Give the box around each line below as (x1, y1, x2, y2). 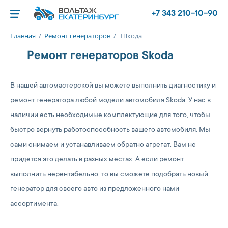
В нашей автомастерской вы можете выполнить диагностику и (10, 82, 216, 90)
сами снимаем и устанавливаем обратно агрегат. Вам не (10, 141, 196, 149)
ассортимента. (10, 200, 59, 208)
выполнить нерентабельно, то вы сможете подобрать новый (10, 170, 208, 179)
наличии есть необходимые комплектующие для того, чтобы (10, 111, 210, 120)
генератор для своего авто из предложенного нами (10, 185, 179, 193)
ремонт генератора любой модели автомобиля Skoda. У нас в (10, 97, 211, 105)
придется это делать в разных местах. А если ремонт (10, 156, 184, 164)
